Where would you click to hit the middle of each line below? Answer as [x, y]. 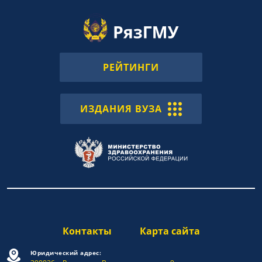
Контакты [87, 231]
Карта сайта [170, 231]
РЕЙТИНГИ [131, 67]
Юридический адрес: [66, 253]
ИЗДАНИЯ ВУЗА [121, 109]
